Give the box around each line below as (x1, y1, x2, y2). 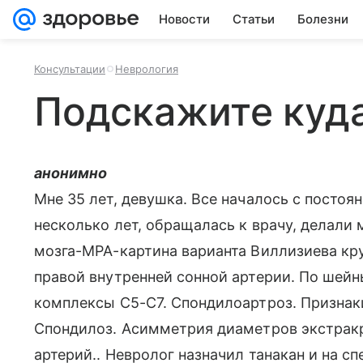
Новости (159, 11, 210, 27)
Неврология (115, 62, 178, 75)
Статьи (233, 11, 275, 27)
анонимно (34, 164, 108, 181)
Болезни (297, 11, 348, 27)
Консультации (34, 62, 105, 75)
